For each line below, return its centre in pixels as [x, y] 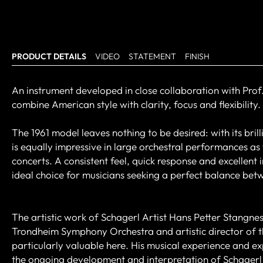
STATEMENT [152, 56]
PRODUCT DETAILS [49, 56]
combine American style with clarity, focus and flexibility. [136, 104]
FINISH [197, 56]
